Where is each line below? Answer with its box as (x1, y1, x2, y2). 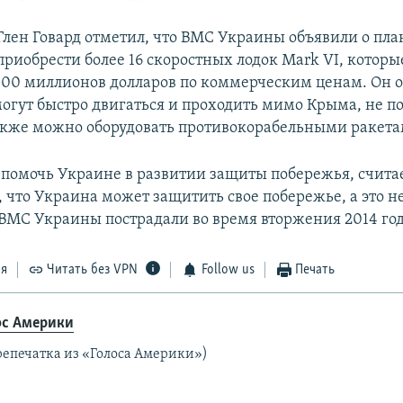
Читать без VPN (47, 263, 139, 278)
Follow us (201, 263, 255, 278)
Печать (295, 263, 336, 278)
